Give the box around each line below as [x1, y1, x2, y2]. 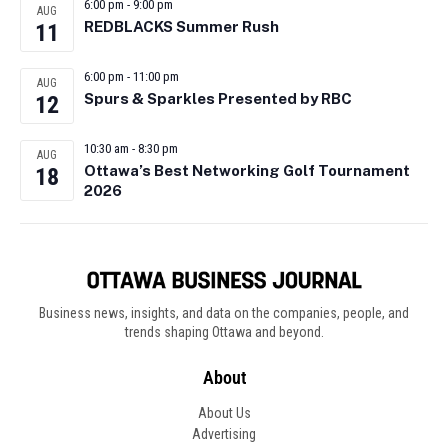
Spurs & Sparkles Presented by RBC [84, 89, 352, 107]
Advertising [192, 426, 256, 443]
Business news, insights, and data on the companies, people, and [39, 305, 409, 322]
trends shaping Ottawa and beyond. [124, 324, 324, 341]
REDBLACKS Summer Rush [84, 17, 279, 35]
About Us [197, 405, 251, 422]
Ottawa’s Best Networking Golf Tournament [84, 161, 410, 179]
